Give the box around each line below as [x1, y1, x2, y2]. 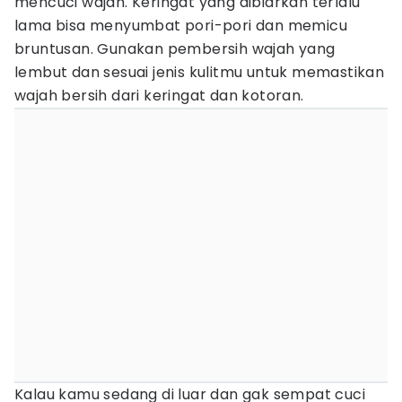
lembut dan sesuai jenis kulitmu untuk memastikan [14, 62, 385, 83]
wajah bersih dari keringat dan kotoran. [14, 85, 304, 106]
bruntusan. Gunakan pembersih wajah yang [14, 39, 336, 59]
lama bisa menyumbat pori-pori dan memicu [14, 15, 347, 36]
